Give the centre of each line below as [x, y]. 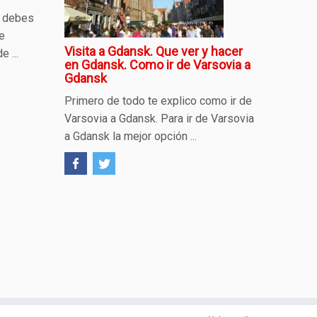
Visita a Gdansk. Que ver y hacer [154, 51]
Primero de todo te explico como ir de [158, 100]
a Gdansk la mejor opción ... [131, 136]
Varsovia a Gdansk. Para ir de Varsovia [159, 118]
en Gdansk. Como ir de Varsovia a [157, 64]
